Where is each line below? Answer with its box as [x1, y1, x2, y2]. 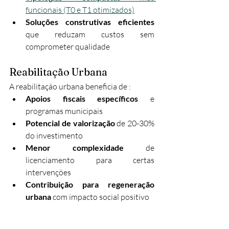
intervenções [26, 167, 71, 178]
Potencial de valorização [26, 118, 115, 128]
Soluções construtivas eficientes [26, 17, 154, 27]
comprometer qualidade [26, 41, 110, 52]
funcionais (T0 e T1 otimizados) [26, 5, 134, 15]
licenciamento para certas [26, 155, 154, 166]
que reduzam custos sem [26, 29, 154, 40]
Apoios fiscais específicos [26, 94, 139, 104]
